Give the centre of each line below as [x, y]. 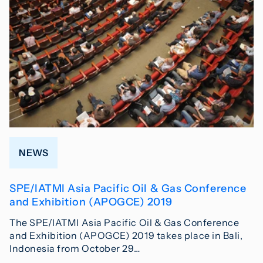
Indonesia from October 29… [75, 248]
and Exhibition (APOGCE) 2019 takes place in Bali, [126, 235]
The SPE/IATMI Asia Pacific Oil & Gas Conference [124, 222]
